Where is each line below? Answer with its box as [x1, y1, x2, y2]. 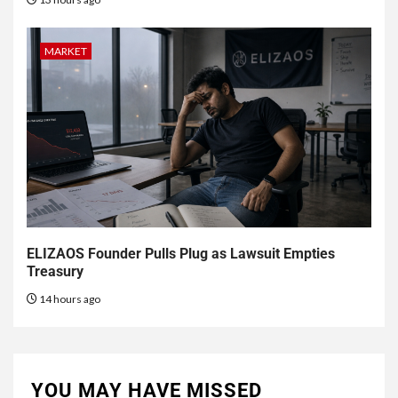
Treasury [27, 263, 84, 281]
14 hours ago [37, 292, 100, 306]
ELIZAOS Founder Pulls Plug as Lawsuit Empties [27, 245, 335, 263]
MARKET [44, 44, 87, 59]
